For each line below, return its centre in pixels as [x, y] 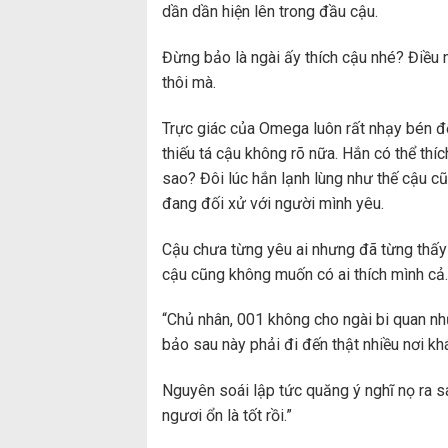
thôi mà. [189, 82]
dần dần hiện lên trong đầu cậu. [270, 12]
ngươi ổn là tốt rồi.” [227, 416]
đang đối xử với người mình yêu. [273, 203]
